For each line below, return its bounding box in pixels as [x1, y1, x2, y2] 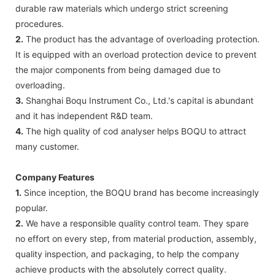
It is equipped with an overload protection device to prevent [15, 48, 257, 60]
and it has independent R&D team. [15, 110, 153, 121]
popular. [15, 202, 48, 213]
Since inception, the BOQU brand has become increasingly [21, 187, 259, 198]
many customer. [15, 141, 79, 152]
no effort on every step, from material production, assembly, [15, 233, 257, 244]
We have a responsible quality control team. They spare [23, 217, 249, 228]
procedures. [15, 18, 64, 29]
